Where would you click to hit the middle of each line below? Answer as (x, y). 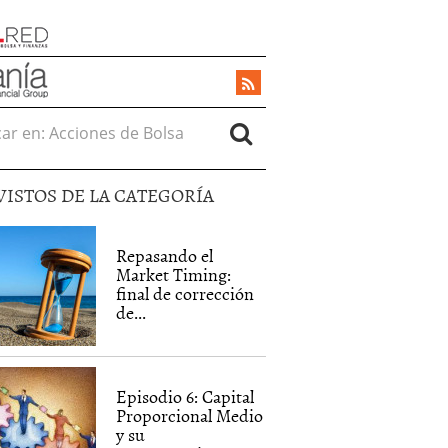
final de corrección (185, 293)
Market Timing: (174, 274)
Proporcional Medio (190, 415)
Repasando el (165, 255)
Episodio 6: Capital (185, 396)
